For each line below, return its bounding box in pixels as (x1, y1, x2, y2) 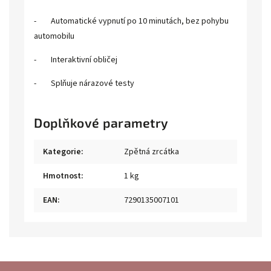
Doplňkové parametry (34, 115, 169, 130)
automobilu (34, 30, 74, 42)
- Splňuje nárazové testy (34, 77, 134, 90)
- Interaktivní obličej (34, 54, 117, 66)
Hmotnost (43, 170, 81, 182)
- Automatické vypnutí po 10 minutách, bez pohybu (34, 15, 229, 27)
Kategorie (43, 146, 81, 158)
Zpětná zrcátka (124, 146, 180, 158)
